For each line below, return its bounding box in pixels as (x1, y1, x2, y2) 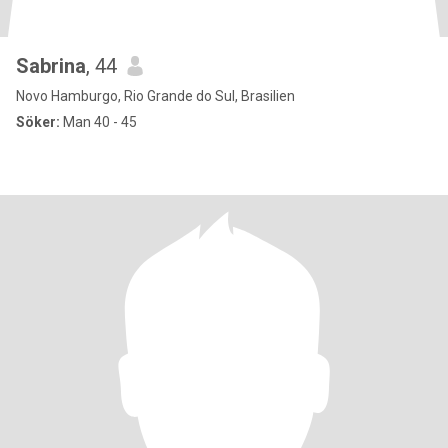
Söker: (16, 114, 60, 130)
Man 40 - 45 (60, 114, 137, 130)
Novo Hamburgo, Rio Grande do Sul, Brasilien (16, 88, 295, 104)
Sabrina (16, 54, 86, 78)
